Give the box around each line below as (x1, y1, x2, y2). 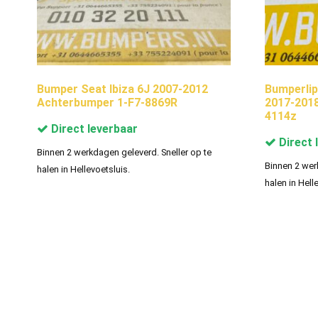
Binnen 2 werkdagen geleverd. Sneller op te (37, 146, 212, 158)
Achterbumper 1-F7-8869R (37, 95, 177, 109)
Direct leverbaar (48, 121, 138, 136)
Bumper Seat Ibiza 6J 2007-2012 (37, 82, 208, 96)
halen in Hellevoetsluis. (37, 163, 130, 175)
